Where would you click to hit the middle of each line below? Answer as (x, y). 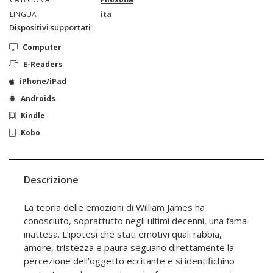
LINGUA (23, 14)
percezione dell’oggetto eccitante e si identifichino (129, 261)
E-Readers (43, 64)
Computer (42, 47)
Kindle (33, 115)
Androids (38, 98)
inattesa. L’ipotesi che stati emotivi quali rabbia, (123, 234)
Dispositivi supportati (50, 27)
